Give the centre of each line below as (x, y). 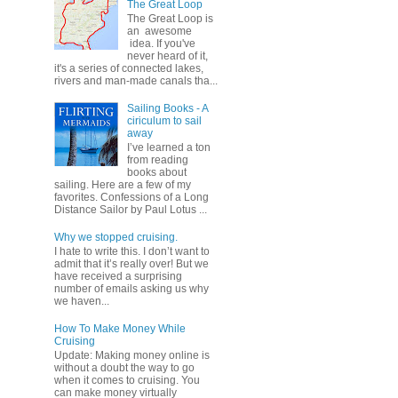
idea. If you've (161, 43)
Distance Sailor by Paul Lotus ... (131, 210)
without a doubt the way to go (124, 368)
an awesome (159, 31)
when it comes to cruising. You (127, 381)
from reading (157, 160)
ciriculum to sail (164, 120)
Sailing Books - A (167, 108)
